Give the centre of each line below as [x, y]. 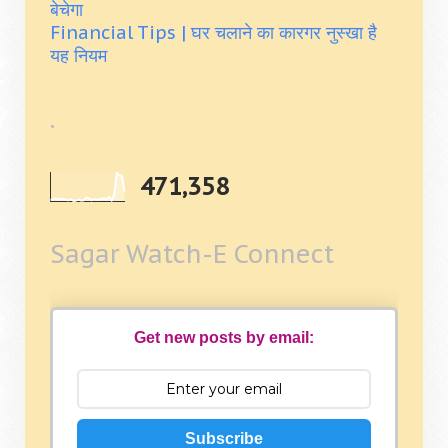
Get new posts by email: [224, 338]
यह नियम [78, 55]
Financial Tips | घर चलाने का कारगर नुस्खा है [213, 32]
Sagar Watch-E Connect [192, 253]
